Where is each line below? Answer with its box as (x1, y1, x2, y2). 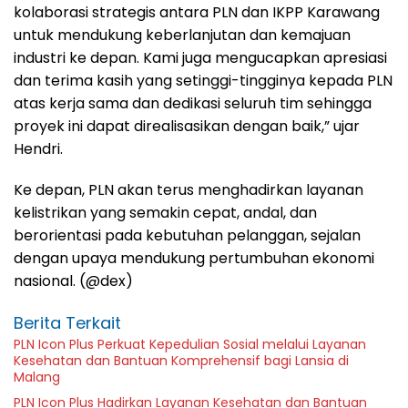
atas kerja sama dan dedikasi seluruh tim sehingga (14, 92, 372, 114)
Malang (14, 367, 60, 386)
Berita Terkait (14, 311, 121, 334)
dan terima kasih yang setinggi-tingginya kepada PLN (14, 69, 393, 91)
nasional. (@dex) (14, 270, 133, 291)
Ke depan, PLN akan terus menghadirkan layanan (14, 178, 363, 200)
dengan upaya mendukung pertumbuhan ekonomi (14, 247, 374, 269)
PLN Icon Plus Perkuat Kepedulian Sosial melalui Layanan (14, 334, 366, 353)
